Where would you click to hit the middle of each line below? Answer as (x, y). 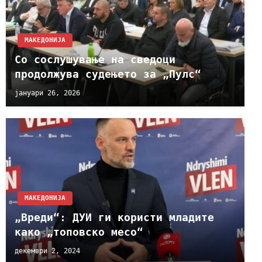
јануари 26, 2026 (47, 93)
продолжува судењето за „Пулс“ (108, 74)
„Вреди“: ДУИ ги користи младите (114, 217)
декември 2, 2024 (47, 251)
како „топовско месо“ (79, 232)
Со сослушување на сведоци (95, 59)
